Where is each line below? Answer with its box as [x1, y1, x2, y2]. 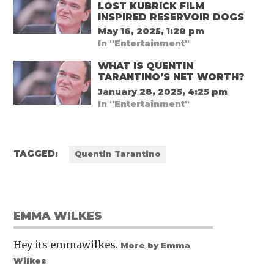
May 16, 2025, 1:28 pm [98, 26, 205, 37]
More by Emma [120, 240, 191, 250]
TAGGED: [13, 148, 59, 160]
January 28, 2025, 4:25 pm [98, 86, 228, 97]
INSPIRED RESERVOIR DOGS [98, 10, 245, 23]
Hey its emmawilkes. [13, 238, 121, 251]
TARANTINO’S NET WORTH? [98, 71, 245, 83]
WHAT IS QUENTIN [98, 60, 194, 72]
